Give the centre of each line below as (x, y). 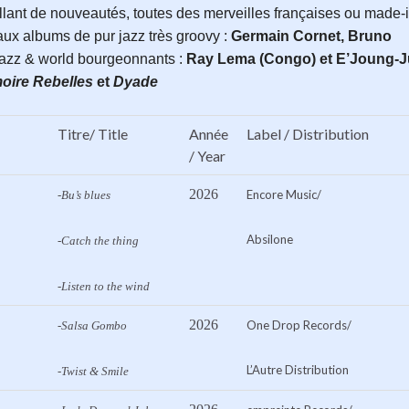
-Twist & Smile (93, 372)
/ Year (207, 156)
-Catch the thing (98, 241)
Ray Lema (221, 59)
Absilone (270, 240)
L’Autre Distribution (298, 370)
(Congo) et (296, 59)
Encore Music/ (284, 195)
